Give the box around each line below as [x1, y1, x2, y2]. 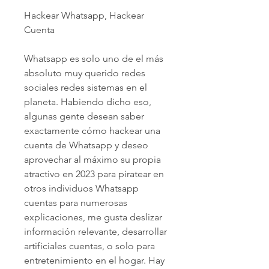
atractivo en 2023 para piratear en [24, 168, 164, 180]
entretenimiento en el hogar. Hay [24, 254, 165, 266]
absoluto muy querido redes [24, 67, 145, 79]
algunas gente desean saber [24, 110, 144, 122]
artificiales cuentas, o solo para [24, 240, 155, 252]
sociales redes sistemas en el [24, 81, 147, 93]
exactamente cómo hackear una [24, 124, 160, 136]
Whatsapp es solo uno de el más [24, 52, 163, 64]
